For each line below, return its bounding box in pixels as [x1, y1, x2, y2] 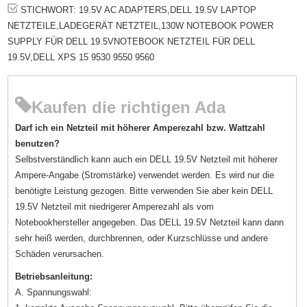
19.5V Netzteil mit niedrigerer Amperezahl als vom [15, 201, 214, 212]
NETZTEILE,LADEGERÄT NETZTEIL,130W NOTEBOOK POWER [8, 21, 274, 32]
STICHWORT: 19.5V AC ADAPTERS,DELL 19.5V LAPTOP [18, 5, 257, 16]
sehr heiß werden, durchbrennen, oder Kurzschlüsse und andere [15, 233, 269, 244]
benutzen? [15, 138, 60, 149]
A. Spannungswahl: [15, 287, 93, 298]
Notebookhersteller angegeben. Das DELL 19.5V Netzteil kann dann [15, 217, 284, 228]
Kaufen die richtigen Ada [32, 98, 226, 117]
